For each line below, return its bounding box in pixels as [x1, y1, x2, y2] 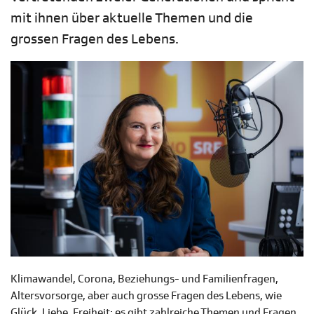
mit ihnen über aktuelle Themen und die [11, 9, 253, 27]
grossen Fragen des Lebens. [11, 30, 179, 48]
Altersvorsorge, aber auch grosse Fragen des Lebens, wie [11, 289, 282, 303]
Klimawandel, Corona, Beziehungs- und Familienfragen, [11, 272, 278, 287]
